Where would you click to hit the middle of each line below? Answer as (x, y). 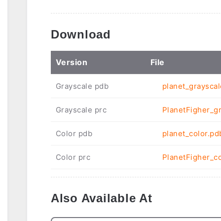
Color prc (73, 157)
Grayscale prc (81, 110)
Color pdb (74, 134)
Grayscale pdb (82, 86)
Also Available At (101, 198)
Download (81, 35)
